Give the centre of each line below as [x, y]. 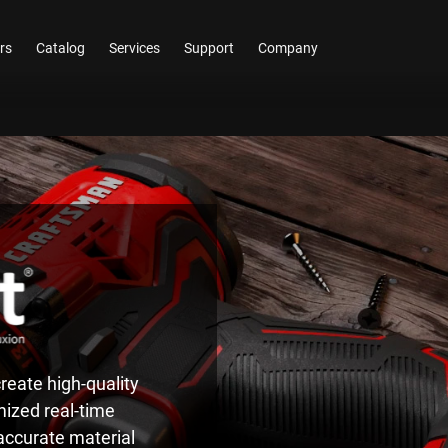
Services [135, 47]
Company [288, 47]
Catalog [61, 47]
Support [209, 47]
